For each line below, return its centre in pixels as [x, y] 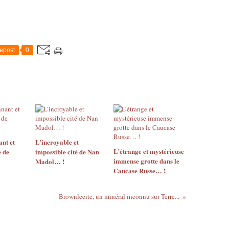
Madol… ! [50, 161]
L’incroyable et [57, 142]
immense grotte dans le [146, 161]
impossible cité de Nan [67, 152]
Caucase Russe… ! [139, 170]
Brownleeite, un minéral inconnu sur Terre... [119, 196]
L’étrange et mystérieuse [148, 151]
